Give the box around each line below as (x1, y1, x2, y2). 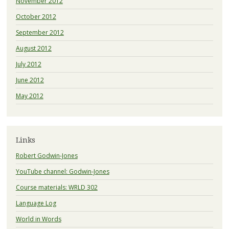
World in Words (15, 215, 61, 224)
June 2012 (15, 75, 44, 84)
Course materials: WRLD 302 (15, 183, 98, 192)
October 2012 (15, 12, 56, 21)
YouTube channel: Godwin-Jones (15, 167, 109, 176)
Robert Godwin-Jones (15, 151, 78, 161)
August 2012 (15, 43, 52, 53)
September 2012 (15, 28, 64, 37)
